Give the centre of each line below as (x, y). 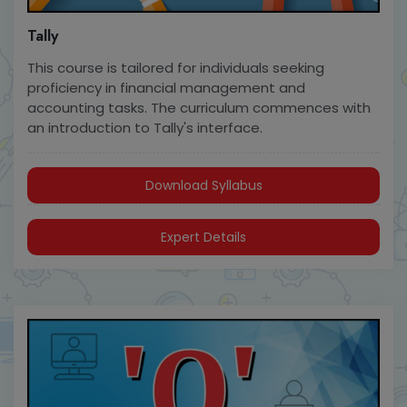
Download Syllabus (203, 186)
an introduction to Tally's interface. (145, 128)
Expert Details (203, 238)
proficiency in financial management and (166, 88)
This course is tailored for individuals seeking (176, 68)
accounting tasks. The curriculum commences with (199, 108)
